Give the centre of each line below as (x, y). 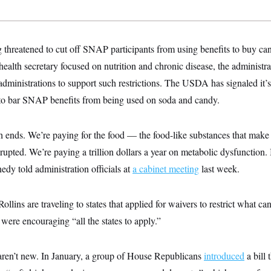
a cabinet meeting (166, 168)
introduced (224, 256)
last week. (219, 168)
